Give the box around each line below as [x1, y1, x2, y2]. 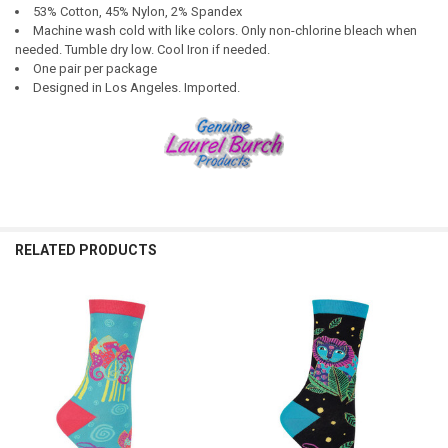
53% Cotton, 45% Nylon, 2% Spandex [32, 4, 242, 20]
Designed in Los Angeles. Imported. [32, 80, 240, 96]
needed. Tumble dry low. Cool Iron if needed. [14, 42, 270, 58]
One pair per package [32, 61, 157, 77]
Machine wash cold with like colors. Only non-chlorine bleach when [32, 23, 417, 39]
